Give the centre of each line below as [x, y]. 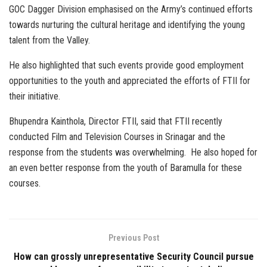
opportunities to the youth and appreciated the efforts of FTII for [130, 80]
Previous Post [133, 237]
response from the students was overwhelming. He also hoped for [133, 152]
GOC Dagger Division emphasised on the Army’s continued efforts [131, 9]
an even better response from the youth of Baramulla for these [125, 167]
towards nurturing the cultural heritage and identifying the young [127, 24]
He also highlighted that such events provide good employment [126, 65]
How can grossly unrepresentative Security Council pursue [133, 256]
